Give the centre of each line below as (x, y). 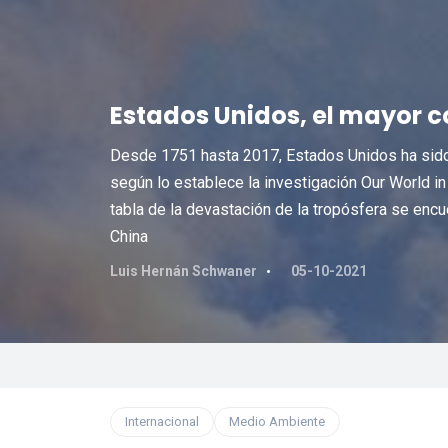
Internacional (161, 421)
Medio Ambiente (276, 421)
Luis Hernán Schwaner (183, 271)
